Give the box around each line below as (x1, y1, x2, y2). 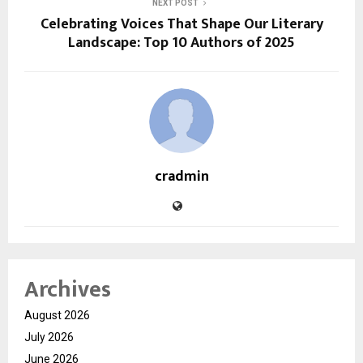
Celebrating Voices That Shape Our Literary (40, 11, 323, 36)
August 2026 (24, 308, 90, 322)
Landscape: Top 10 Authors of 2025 (68, 30, 295, 55)
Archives (24, 270, 111, 309)
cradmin (154, 164, 209, 189)
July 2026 (24, 330, 74, 344)
